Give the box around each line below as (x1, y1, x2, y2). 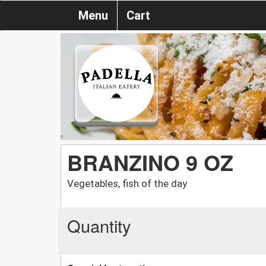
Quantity (67, 213, 131, 237)
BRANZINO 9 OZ (67, 146, 233, 178)
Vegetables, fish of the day (67, 177, 187, 189)
